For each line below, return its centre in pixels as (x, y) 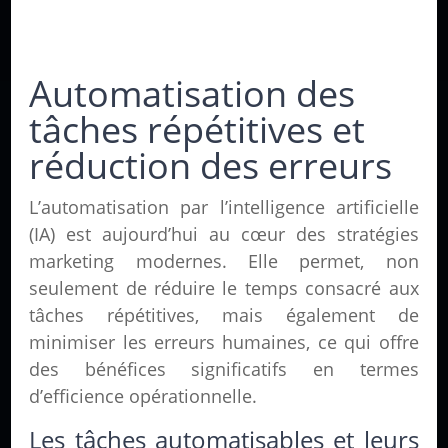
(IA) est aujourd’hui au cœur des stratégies (224, 234)
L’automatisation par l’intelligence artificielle (224, 207)
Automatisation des (192, 94)
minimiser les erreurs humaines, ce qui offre (224, 342)
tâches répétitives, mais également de (224, 315)
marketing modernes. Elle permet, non (224, 261)
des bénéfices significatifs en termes (224, 369)
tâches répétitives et (197, 130)
